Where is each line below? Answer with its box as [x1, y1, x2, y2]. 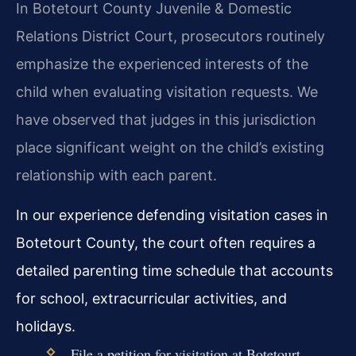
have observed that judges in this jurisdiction [16, 111, 316, 129]
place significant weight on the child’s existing [16, 139, 324, 157]
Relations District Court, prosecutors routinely [16, 28, 325, 45]
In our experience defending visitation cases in [16, 207, 328, 224]
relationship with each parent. [16, 167, 217, 184]
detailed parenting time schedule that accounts [16, 262, 333, 280]
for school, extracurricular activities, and [16, 290, 287, 308]
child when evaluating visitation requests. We [16, 83, 318, 101]
